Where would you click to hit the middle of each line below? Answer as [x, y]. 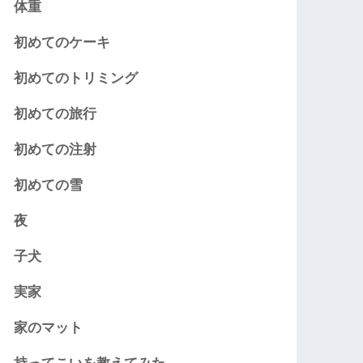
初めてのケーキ [62, 43]
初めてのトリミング [76, 79]
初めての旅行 [56, 114]
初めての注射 [56, 150]
